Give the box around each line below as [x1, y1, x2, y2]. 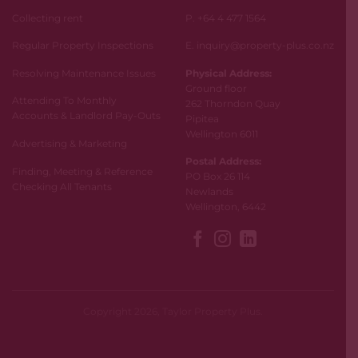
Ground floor [185, 82, 247, 94]
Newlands [185, 185, 233, 198]
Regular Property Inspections [12, 39, 153, 52]
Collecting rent [12, 11, 83, 24]
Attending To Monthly [12, 94, 117, 107]
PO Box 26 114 [185, 170, 250, 183]
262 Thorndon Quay [185, 97, 280, 109]
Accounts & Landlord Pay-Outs [12, 109, 161, 122]
